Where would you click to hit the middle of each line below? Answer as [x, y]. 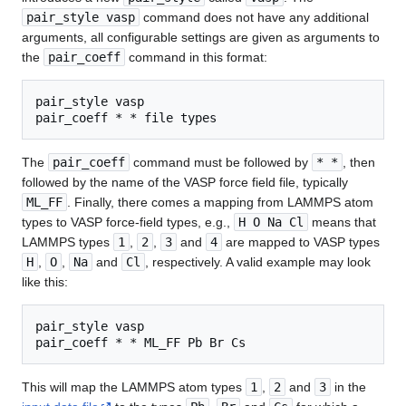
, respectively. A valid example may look [258, 262]
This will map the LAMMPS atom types [134, 387]
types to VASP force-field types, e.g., [128, 222]
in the [348, 387]
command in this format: [196, 58]
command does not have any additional [254, 18]
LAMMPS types [68, 242]
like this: [45, 282]
